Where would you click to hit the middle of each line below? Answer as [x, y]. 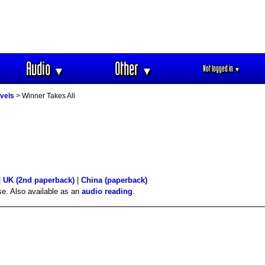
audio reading [107, 191]
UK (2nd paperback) [39, 180]
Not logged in [219, 68]
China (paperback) [114, 180]
